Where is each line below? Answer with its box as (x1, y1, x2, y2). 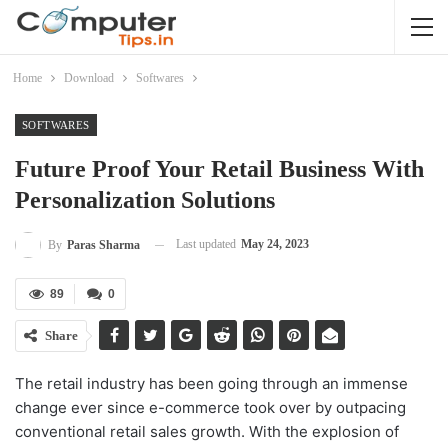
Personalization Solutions (15, 187, 275, 213)
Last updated (176, 237, 239, 251)
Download (63, 71, 114, 85)
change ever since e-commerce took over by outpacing (15, 398, 406, 418)
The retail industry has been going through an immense (15, 374, 408, 394)
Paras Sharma (67, 238, 140, 253)
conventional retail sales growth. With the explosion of (15, 422, 399, 442)
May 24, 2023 (241, 237, 309, 251)
